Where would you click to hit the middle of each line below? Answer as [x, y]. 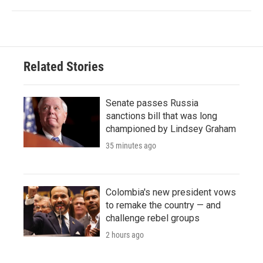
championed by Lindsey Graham [171, 129]
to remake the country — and [163, 205]
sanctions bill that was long [161, 116]
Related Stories [64, 66]
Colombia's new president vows [171, 192]
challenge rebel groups [153, 218]
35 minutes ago [131, 145]
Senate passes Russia [152, 103]
